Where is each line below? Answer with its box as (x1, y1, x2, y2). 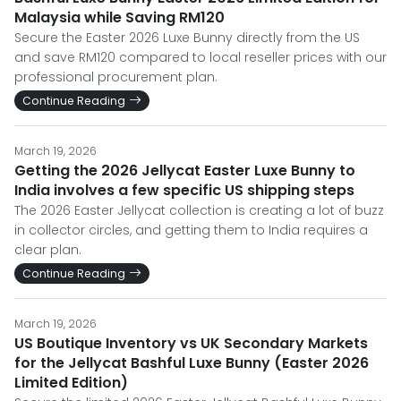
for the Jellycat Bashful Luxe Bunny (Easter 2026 (14, 353, 369, 373)
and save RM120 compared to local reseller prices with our (14, 48, 387, 66)
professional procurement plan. (14, 68, 218, 86)
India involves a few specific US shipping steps (14, 180, 354, 200)
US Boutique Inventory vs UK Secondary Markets (14, 333, 368, 354)
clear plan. (14, 241, 81, 259)
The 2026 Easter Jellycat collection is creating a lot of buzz (14, 201, 384, 219)
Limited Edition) (14, 372, 128, 393)
